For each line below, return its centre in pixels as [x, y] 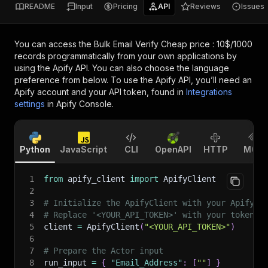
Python [35, 149]
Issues [253, 6]
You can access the [54, 44]
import [144, 179]
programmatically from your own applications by [141, 56]
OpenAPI [173, 149]
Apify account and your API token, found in [99, 92]
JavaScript [83, 149]
